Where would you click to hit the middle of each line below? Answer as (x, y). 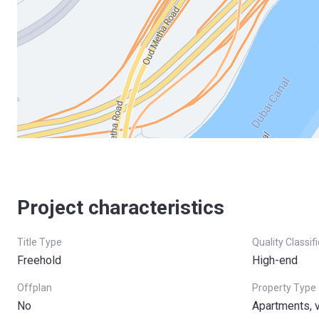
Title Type (40, 242)
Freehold (39, 260)
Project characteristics (121, 208)
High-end (275, 260)
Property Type (284, 288)
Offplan (35, 288)
